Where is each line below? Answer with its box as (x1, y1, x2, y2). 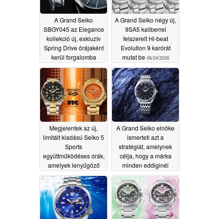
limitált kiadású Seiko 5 (43, 132, 104, 141)
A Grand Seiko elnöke (116, 123, 175, 132)
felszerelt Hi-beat (123, 34, 168, 43)
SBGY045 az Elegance (43, 24, 104, 33)
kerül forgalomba (51, 52, 96, 61)
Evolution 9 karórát (120, 43, 171, 52)
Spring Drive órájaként (44, 43, 104, 52)
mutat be (122, 52, 147, 61)
